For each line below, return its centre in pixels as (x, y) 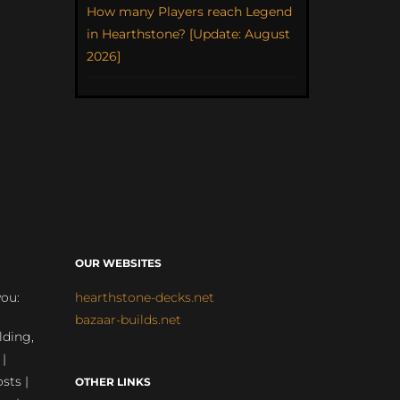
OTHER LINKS (112, 381)
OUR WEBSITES (118, 262)
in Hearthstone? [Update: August (188, 33)
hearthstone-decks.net (144, 297)
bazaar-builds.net (128, 319)
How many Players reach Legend (189, 11)
